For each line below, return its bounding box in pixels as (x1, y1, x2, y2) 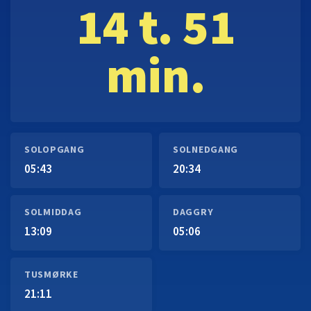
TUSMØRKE (24, 268, 78, 282)
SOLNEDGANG (173, 143, 238, 157)
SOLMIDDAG (24, 205, 82, 219)
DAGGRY (173, 205, 214, 219)
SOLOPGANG (24, 143, 85, 157)
